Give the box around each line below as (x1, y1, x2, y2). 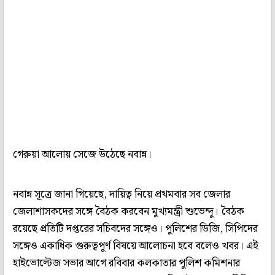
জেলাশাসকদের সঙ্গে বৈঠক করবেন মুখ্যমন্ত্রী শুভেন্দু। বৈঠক (13, 203, 244, 220)
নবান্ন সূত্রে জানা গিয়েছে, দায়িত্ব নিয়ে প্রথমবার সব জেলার (13, 185, 230, 203)
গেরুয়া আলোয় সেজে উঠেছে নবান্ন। (13, 145, 152, 163)
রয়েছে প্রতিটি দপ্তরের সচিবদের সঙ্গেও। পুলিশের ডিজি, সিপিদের (13, 220, 258, 238)
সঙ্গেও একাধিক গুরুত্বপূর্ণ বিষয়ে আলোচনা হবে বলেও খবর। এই (13, 237, 258, 255)
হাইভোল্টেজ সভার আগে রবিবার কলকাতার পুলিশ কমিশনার (13, 254, 240, 272)
